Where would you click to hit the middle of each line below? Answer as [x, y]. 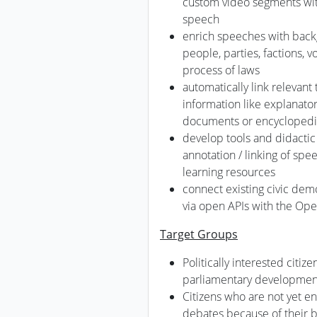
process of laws [221, 70]
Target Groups [199, 234]
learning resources [229, 172]
